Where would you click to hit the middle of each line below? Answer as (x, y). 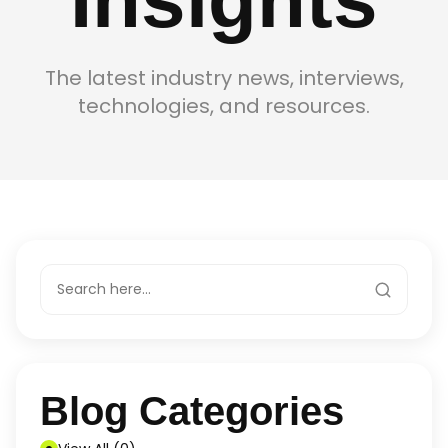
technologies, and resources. (224, 106)
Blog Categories (192, 411)
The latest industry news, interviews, (224, 78)
